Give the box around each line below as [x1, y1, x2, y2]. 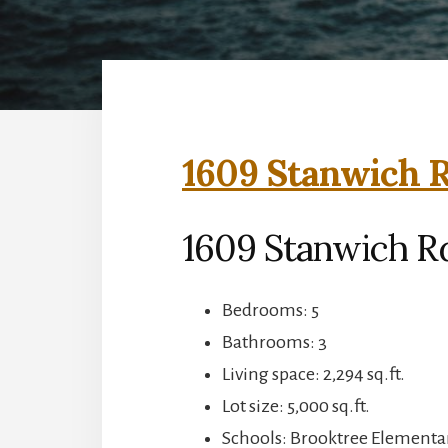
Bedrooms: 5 [222, 299, 319, 320]
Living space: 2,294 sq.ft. [222, 363, 405, 384]
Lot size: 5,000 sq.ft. [222, 395, 370, 416]
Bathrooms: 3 [222, 331, 327, 352]
